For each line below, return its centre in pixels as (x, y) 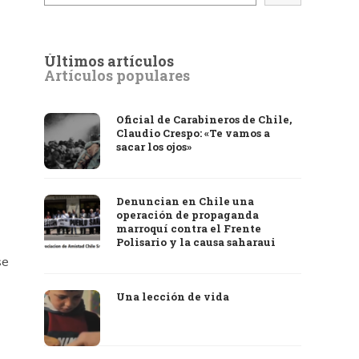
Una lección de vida (173, 296)
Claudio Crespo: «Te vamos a (194, 133)
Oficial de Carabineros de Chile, (204, 119)
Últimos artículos (109, 61)
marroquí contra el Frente (189, 228)
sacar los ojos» (154, 147)
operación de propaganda (188, 215)
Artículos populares (117, 75)
